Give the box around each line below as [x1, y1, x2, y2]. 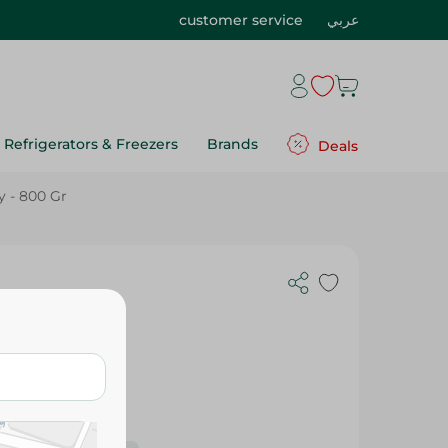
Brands [207, 135, 258, 153]
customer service [179, 11, 303, 29]
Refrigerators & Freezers [4, 135, 178, 153]
